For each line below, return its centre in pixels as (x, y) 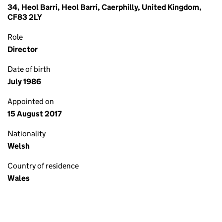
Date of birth (29, 69)
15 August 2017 (35, 114)
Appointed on (31, 101)
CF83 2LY (25, 17)
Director (23, 49)
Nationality (27, 134)
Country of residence (43, 166)
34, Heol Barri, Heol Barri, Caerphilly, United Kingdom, (105, 7)
